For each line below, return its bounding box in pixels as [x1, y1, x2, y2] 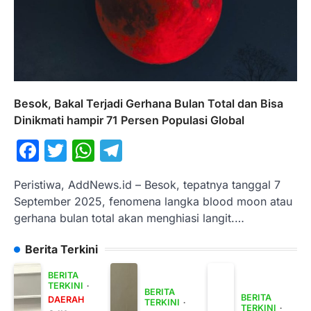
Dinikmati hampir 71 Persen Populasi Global [14, 112, 244, 127]
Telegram [122, 136, 221, 164]
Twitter [67, 136, 139, 164]
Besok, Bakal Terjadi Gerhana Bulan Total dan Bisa [14, 96, 283, 110]
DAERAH [47, 294, 84, 305]
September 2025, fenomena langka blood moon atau [14, 194, 292, 208]
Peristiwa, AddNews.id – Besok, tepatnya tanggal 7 [14, 177, 280, 192]
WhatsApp [94, 136, 204, 164]
